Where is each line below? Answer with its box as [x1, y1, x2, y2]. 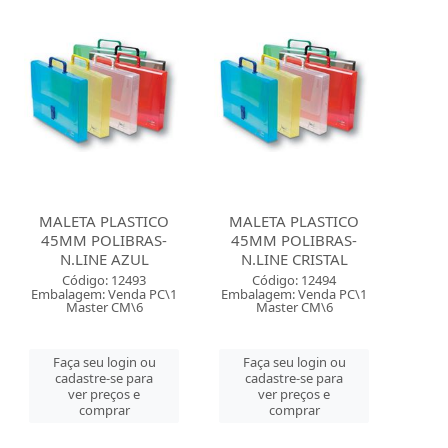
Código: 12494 [252, 271, 337, 289]
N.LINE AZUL [59, 249, 149, 269]
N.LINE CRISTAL [240, 249, 348, 269]
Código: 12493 [62, 271, 147, 289]
